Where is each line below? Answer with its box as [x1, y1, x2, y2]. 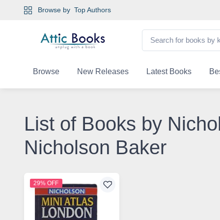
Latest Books [146, 67, 192, 76]
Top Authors [74, 6, 111, 14]
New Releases [77, 67, 129, 76]
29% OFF [33, 179, 59, 187]
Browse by [37, 6, 72, 14]
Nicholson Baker [24, 136, 166, 158]
